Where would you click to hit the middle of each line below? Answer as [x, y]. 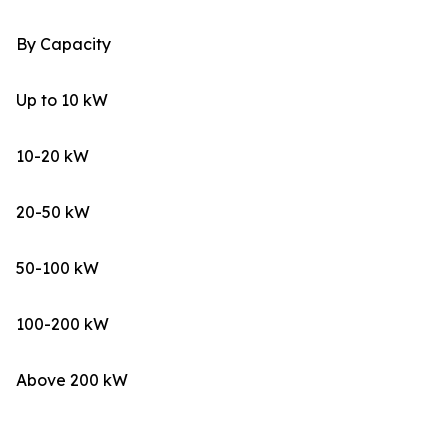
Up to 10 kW [62, 99]
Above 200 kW [72, 379]
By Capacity [63, 43]
